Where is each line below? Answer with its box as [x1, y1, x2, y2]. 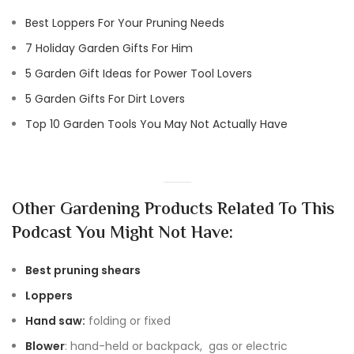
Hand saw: [25, 312, 85, 329]
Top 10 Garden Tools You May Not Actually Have [25, 115, 288, 132]
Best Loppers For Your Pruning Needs [25, 14, 224, 31]
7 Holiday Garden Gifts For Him [25, 40, 193, 56]
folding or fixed [85, 312, 171, 329]
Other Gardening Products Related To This [12, 196, 334, 224]
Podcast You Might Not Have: [12, 220, 233, 247]
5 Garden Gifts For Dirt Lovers [25, 90, 185, 107]
